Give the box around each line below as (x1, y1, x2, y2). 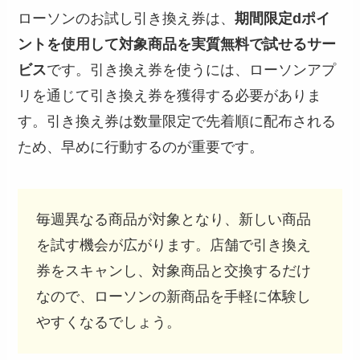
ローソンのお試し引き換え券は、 (18, 10, 235, 27)
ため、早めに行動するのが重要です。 (18, 139, 264, 156)
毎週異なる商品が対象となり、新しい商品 (35, 211, 311, 228)
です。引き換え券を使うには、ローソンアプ (47, 62, 337, 79)
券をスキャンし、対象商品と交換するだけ (35, 263, 311, 280)
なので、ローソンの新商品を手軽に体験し (35, 288, 311, 305)
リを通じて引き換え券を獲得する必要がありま (18, 88, 322, 104)
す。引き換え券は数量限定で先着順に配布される (18, 113, 337, 130)
